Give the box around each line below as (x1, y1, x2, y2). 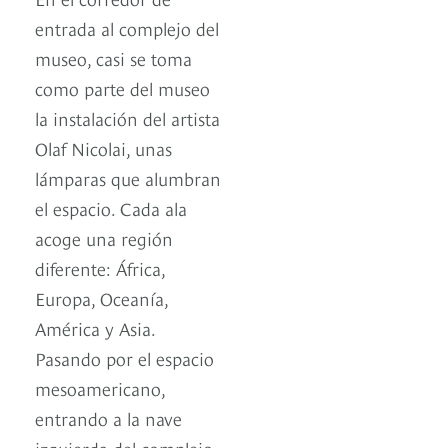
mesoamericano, (35, 375, 165, 401)
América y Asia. (35, 315, 155, 341)
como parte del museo (35, 75, 210, 101)
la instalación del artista (35, 105, 220, 131)
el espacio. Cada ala (35, 195, 187, 221)
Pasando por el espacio (35, 345, 214, 371)
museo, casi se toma (35, 45, 192, 71)
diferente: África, (35, 255, 165, 281)
